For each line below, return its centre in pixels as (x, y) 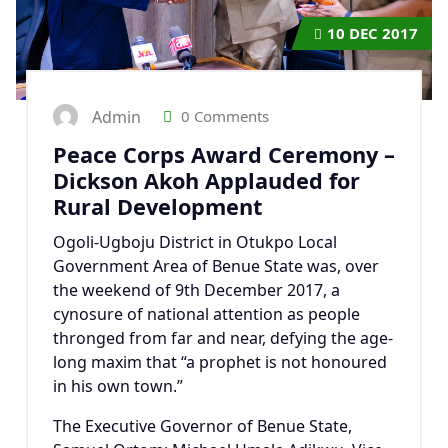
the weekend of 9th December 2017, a (196, 290)
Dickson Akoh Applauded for (206, 181)
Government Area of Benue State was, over (216, 266)
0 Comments (223, 115)
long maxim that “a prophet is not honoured (220, 362)
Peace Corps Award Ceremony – (224, 155)
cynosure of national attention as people (206, 314)
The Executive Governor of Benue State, (202, 426)
